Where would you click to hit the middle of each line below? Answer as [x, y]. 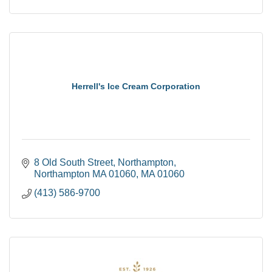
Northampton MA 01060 [85, 174]
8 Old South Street [73, 162]
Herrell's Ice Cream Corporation [136, 86]
